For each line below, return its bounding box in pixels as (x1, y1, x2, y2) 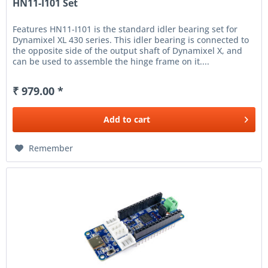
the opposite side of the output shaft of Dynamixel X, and (13, 45, 243, 57)
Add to (103, 114, 132, 126)
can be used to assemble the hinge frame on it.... (13, 56, 210, 68)
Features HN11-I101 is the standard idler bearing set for (13, 23, 238, 35)
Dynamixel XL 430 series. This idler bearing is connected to (13, 34, 249, 46)
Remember (29, 142, 74, 154)
